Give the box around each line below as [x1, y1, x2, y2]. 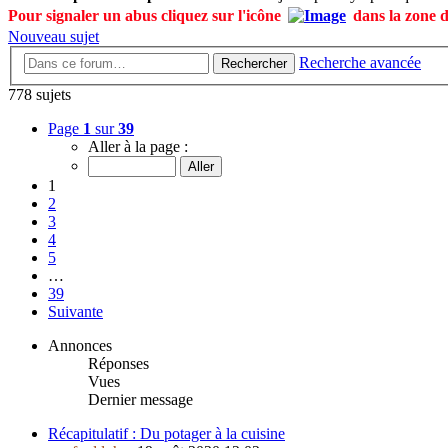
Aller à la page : [88, 138, 188, 156]
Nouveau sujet [8, 27, 99, 45]
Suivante [48, 303, 103, 321]
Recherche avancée [299, 54, 421, 72]
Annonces [48, 337, 112, 355]
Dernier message [88, 391, 193, 409]
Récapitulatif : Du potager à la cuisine [48, 425, 285, 443]
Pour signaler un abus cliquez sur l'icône [8, 6, 285, 24]
